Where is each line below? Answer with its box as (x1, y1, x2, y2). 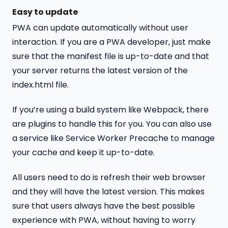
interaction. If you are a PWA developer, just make (12, 36, 211, 48)
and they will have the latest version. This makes (12, 185, 205, 197)
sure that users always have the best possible (12, 199, 195, 212)
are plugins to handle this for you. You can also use (12, 118, 212, 130)
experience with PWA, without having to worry (12, 214, 195, 226)
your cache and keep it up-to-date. (12, 146, 155, 158)
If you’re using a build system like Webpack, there (12, 103, 209, 116)
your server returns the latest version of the (12, 65, 188, 77)
